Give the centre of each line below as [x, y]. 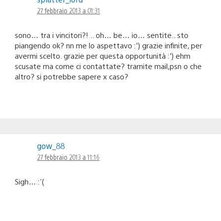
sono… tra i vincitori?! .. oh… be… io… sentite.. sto [102, 35]
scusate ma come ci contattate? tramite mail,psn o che [108, 66]
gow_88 [51, 146]
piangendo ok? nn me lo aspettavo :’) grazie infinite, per [109, 45]
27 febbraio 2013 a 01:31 [69, 10]
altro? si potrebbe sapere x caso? [72, 76]
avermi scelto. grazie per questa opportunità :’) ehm [103, 55]
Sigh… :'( [30, 181]
